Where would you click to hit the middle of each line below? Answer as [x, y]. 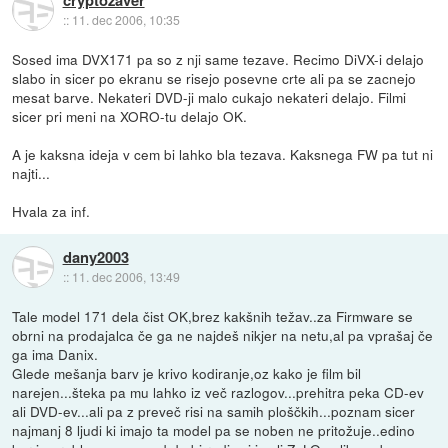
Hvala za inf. [51, 211]
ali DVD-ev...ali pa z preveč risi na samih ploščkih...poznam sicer [214, 411]
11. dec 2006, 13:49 [125, 276]
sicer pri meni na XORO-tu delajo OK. [130, 116]
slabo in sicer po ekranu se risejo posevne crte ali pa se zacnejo [214, 78]
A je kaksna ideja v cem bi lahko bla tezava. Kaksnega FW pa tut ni [223, 154]
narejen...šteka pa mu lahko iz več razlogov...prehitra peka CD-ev [218, 392]
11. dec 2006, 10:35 [125, 19]
